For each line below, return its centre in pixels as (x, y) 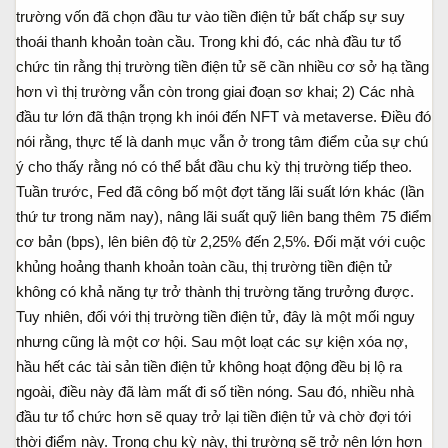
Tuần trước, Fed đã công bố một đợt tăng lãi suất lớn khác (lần (220, 191)
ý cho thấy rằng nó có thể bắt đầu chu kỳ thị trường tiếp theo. (214, 166)
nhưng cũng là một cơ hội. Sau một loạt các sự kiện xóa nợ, (212, 341)
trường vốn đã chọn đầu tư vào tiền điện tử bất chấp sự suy (210, 16)
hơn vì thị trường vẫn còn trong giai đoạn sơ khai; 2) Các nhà (215, 91)
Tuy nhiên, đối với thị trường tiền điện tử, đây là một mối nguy (215, 316)
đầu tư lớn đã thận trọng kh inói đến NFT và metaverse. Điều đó (223, 116)
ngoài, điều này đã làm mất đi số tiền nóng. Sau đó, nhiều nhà (215, 391)
